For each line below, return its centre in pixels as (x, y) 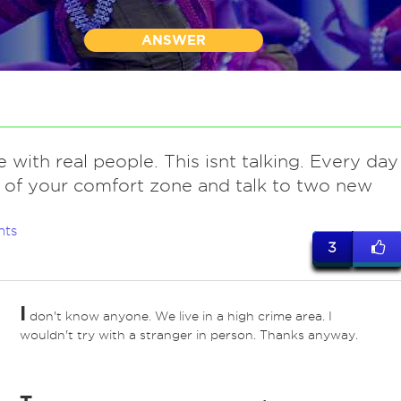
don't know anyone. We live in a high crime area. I (179, 316)
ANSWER (174, 40)
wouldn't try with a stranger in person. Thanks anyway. (188, 335)
